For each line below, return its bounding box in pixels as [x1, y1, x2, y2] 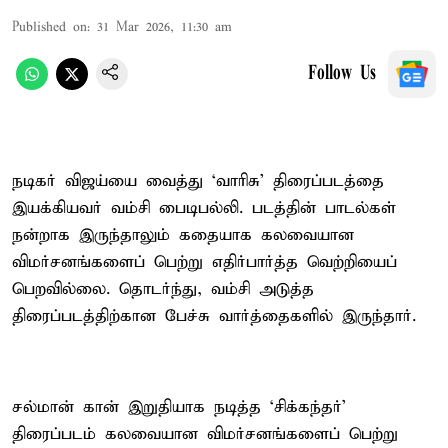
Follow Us [308, 63, 376, 84]
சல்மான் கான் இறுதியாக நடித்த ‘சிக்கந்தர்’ [12, 396, 346, 418]
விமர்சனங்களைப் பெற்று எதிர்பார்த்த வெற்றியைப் [12, 251, 397, 273]
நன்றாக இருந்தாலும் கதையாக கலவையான [12, 224, 354, 246]
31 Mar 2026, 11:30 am [97, 18, 232, 36]
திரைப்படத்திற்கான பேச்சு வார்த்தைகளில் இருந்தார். [12, 305, 416, 327]
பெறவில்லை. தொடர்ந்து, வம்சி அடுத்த [12, 278, 314, 300]
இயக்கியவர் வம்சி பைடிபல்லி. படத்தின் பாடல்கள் [12, 197, 396, 219]
